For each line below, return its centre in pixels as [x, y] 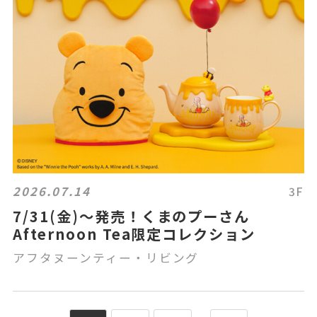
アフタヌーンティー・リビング [106, 258]
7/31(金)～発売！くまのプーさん [139, 216]
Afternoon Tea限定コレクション [134, 234]
